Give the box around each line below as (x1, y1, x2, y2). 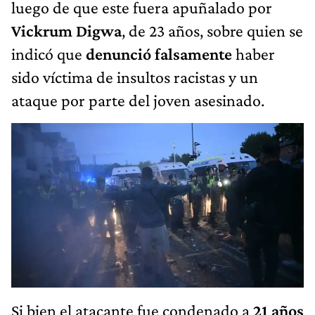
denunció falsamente (86, 44, 232, 64)
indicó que (11, 44, 86, 64)
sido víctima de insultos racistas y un (11, 67, 258, 87)
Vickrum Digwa (11, 21, 122, 41)
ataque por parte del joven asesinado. (11, 91, 264, 110)
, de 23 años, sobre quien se (122, 21, 303, 41)
